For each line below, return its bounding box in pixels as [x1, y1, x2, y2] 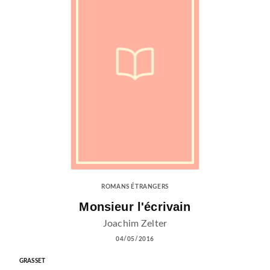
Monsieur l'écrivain [79, 200, 191, 214]
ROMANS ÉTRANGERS [101, 183, 169, 190]
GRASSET [19, 258, 46, 265]
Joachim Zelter [102, 219, 168, 229]
